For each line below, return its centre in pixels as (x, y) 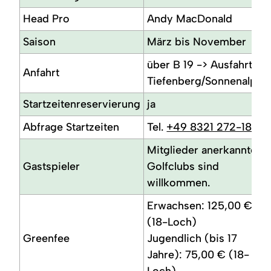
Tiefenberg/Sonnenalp (202, 81)
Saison (40, 41)
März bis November (197, 41)
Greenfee (47, 238)
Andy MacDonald (190, 18)
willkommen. (179, 182)
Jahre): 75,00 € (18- (198, 254)
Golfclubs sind (183, 166)
